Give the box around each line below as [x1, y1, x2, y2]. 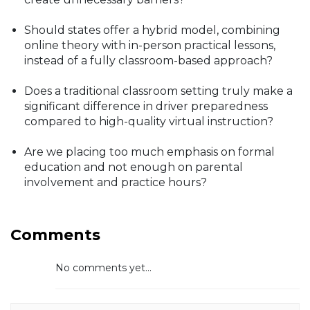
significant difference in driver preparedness [24, 99, 268, 113]
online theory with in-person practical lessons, [24, 38, 275, 52]
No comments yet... [55, 261, 152, 274]
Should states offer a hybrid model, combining [24, 23, 280, 37]
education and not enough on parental [24, 160, 243, 174]
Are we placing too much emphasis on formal [24, 145, 275, 158]
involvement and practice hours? [24, 175, 207, 189]
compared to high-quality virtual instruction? [24, 114, 273, 128]
